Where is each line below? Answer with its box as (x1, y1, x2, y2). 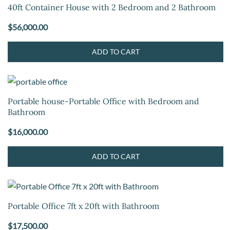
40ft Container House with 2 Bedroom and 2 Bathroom (8, 2, 216, 12)
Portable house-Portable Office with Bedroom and (8, 96, 199, 106)
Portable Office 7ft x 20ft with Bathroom (8, 201, 159, 211)
